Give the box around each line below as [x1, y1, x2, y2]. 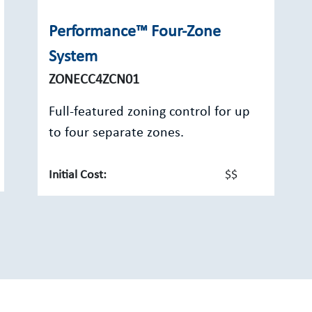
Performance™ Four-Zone [49, 24, 221, 40]
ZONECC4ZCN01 [49, 73, 139, 87]
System [49, 49, 97, 65]
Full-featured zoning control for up [49, 105, 250, 119]
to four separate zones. [49, 126, 184, 140]
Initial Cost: [49, 169, 107, 182]
